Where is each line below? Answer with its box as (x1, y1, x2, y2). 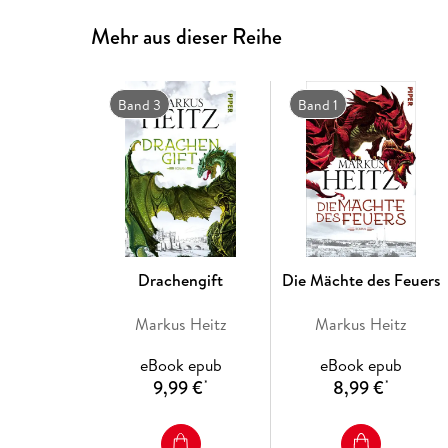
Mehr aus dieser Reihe (91, 20, 283, 52)
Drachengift (138, 268, 224, 291)
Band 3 (117, 94, 161, 115)
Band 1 (298, 94, 339, 115)
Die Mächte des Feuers (282, 268, 441, 291)
